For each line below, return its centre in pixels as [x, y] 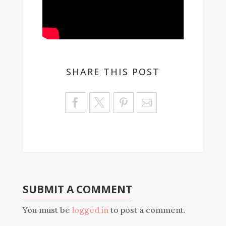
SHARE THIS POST [113, 72]
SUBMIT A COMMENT [77, 189]
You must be [47, 210]
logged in [90, 210]
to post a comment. [147, 210]
